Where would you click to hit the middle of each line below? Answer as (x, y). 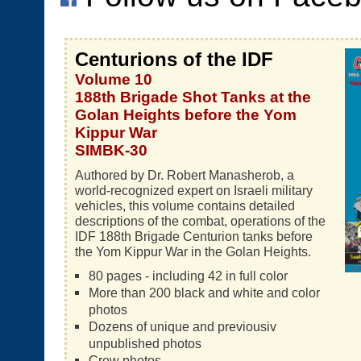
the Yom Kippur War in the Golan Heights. (193, 251)
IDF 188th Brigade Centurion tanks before (194, 236)
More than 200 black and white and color (204, 293)
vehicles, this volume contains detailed (185, 205)
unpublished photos (145, 343)
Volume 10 (114, 79)
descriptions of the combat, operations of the (200, 221)
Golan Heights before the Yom (186, 115)
